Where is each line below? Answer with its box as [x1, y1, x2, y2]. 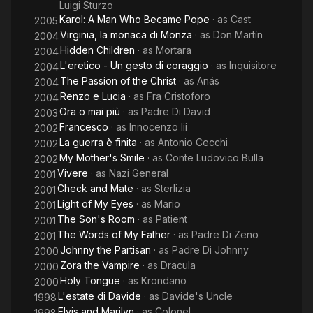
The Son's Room [57, 213, 135, 225]
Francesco [59, 121, 108, 133]
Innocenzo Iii [129, 121, 187, 133]
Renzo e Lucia [60, 90, 126, 102]
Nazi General [109, 167, 168, 179]
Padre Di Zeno [191, 228, 259, 240]
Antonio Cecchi [158, 136, 228, 148]
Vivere [57, 167, 88, 179]
